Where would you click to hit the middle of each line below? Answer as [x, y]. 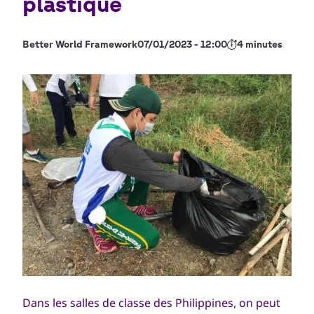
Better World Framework [80, 44]
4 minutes [260, 44]
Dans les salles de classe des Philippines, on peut [151, 303]
